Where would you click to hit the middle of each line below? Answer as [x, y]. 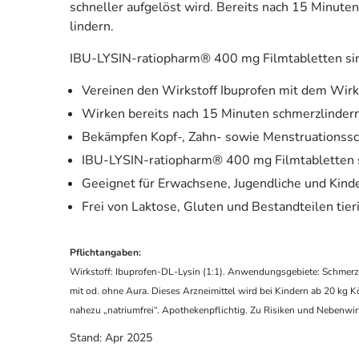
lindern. [92, 27]
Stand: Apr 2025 [111, 338]
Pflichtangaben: [105, 253]
